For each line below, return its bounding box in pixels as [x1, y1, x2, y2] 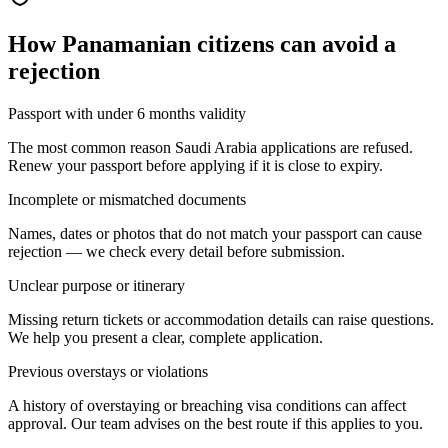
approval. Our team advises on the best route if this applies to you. [8, 414, 423, 432]
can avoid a [274, 30, 396, 57]
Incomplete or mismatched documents [8, 190, 246, 208]
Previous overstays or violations [8, 362, 208, 380]
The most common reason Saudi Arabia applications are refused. [8, 138, 413, 156]
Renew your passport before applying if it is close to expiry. [8, 156, 383, 174]
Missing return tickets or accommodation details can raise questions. [8, 310, 434, 328]
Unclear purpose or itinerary [8, 276, 185, 294]
